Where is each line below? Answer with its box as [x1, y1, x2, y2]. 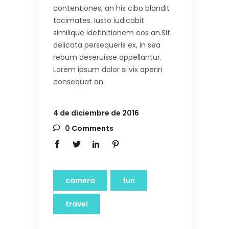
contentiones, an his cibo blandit [53, 3, 170, 13]
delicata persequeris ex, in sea [53, 39, 161, 50]
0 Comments [63, 123, 113, 133]
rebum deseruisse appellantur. [53, 52, 162, 62]
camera [65, 175, 95, 186]
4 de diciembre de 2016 [53, 107, 139, 118]
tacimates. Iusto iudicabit [53, 15, 144, 26]
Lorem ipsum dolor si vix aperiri [53, 64, 162, 75]
